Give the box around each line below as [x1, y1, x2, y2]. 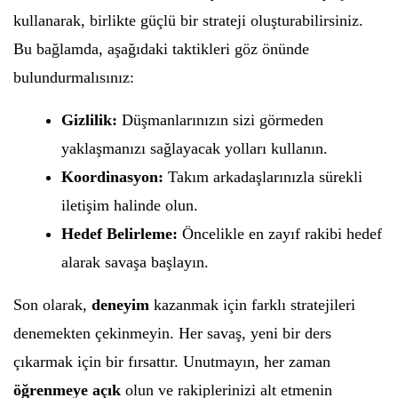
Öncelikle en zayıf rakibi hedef [178, 225, 382, 243]
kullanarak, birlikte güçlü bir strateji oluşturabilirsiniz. [13, 12, 363, 29]
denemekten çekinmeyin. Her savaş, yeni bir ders [13, 324, 331, 342]
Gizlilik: [61, 111, 117, 129]
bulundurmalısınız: [13, 68, 134, 86]
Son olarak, [13, 296, 92, 314]
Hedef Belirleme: [61, 225, 178, 243]
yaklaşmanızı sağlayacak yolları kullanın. [61, 139, 328, 157]
